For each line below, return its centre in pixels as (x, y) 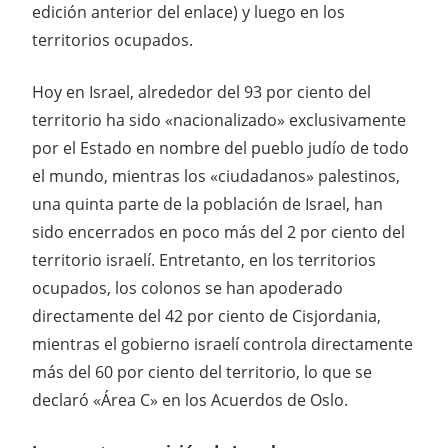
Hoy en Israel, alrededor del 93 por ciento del (201, 91)
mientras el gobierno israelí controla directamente (222, 343)
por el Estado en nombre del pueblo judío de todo (220, 147)
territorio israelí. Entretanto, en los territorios (204, 259)
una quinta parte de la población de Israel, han (207, 203)
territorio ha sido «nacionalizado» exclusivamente (219, 119)
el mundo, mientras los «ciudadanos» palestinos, (216, 175)
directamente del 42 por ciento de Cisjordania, (206, 315)
